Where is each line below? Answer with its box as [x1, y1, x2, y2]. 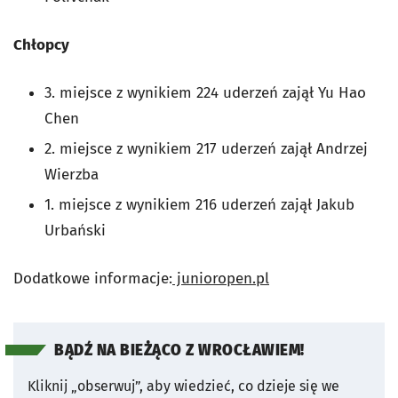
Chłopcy [13, 36, 69, 55]
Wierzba [44, 165, 99, 185]
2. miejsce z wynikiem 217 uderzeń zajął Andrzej [44, 139, 368, 159]
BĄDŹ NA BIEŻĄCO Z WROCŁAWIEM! [54, 341, 305, 361]
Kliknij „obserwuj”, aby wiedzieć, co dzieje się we [28, 378, 339, 395]
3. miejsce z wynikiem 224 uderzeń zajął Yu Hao [44, 84, 366, 103]
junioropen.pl [172, 269, 269, 289]
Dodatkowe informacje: [13, 269, 172, 289]
